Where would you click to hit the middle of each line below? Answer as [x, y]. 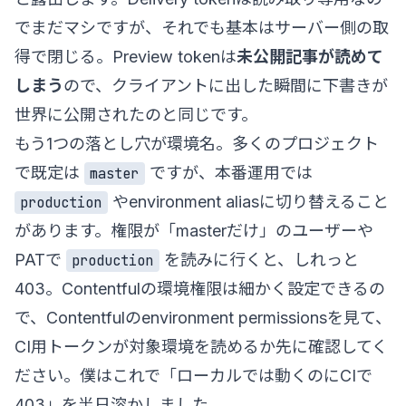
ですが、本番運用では [228, 172]
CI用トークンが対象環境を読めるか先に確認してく [201, 346]
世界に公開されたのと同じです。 [136, 114]
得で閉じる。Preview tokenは [126, 56]
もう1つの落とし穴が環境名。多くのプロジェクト [197, 143]
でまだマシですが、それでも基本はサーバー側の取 [202, 27]
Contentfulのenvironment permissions [187, 317]
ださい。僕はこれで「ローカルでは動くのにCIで [193, 375]
